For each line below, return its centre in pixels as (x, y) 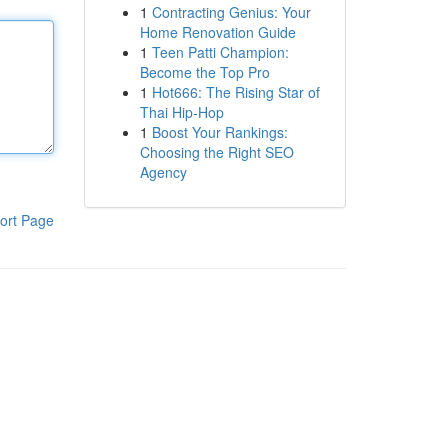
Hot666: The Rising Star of (235, 92)
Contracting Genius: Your (231, 12)
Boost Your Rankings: (219, 132)
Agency (163, 172)
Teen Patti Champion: (220, 52)
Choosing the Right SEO (216, 152)
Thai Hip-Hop (181, 112)
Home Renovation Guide (217, 32)
